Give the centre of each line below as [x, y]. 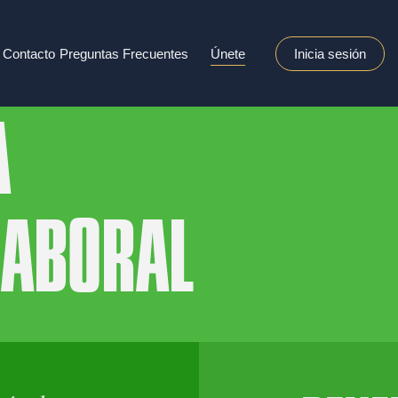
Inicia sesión [330, 53]
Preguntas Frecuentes [123, 53]
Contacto [28, 53]
